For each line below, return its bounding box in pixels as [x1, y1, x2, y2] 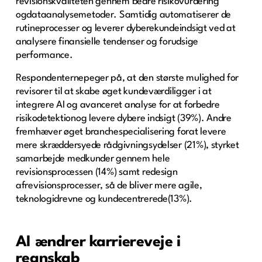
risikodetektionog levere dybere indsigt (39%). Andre [15, 113, 232, 123]
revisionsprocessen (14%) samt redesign [15, 167, 178, 177]
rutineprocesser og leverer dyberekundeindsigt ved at [15, 23, 236, 33]
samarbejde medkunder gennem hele [15, 153, 170, 164]
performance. [15, 50, 73, 60]
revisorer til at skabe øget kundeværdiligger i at [15, 86, 212, 96]
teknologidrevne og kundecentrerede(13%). [15, 194, 193, 204]
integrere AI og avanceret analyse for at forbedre [15, 99, 220, 110]
